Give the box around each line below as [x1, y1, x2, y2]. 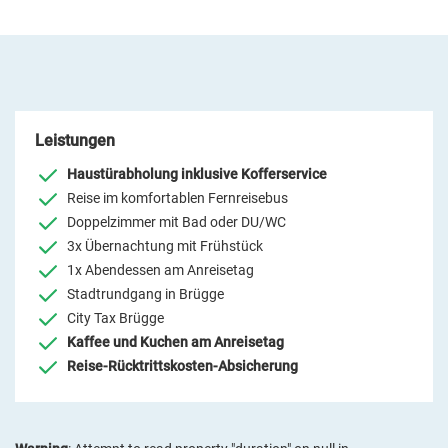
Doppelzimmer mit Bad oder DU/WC [67, 214, 286, 231]
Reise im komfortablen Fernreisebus [67, 190, 288, 207]
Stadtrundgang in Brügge [67, 286, 224, 303]
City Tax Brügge [67, 310, 164, 327]
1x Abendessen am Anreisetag [67, 262, 254, 279]
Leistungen [35, 131, 115, 151]
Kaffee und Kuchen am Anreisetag [67, 334, 284, 351]
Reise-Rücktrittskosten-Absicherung [67, 358, 298, 375]
